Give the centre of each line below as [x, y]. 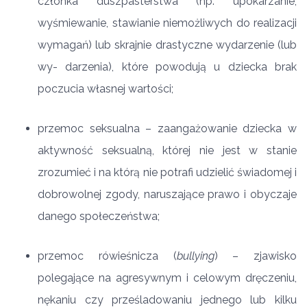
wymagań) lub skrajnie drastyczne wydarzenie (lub [167, 45]
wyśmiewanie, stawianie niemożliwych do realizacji [167, 23]
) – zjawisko [255, 256]
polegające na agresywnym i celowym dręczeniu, [167, 278]
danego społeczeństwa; [99, 216]
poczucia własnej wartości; [106, 89]
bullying [195, 256]
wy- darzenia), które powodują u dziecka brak [167, 67]
